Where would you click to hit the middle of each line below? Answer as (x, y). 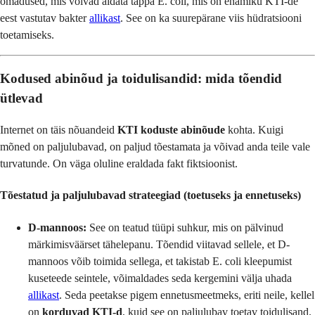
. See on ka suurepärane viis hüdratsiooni (211, 18)
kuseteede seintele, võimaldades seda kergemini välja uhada (160, 278)
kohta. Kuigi (254, 130)
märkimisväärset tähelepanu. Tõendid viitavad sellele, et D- (159, 244)
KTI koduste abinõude (171, 130)
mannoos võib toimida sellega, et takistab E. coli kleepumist (160, 261)
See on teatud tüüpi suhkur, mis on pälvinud (185, 227)
